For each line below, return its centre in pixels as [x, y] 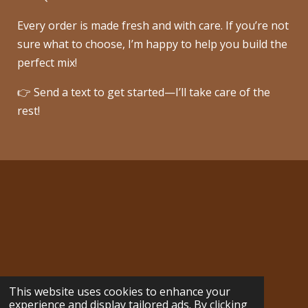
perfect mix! [47, 63]
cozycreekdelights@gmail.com [80, 283]
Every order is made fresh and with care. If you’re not [153, 25]
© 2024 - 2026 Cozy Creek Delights [88, 298]
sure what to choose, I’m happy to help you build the [152, 44]
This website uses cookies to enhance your [119, 292]
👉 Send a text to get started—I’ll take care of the [144, 92]
